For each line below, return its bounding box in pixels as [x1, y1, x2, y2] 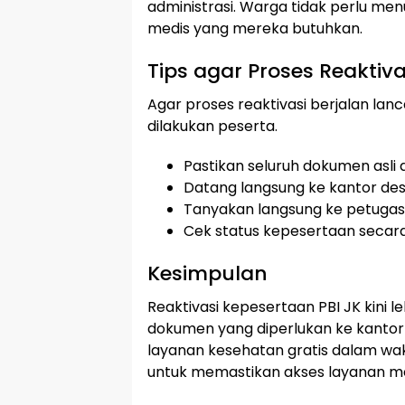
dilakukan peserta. [147, 116, 278, 137]
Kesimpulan [147, 259, 268, 287]
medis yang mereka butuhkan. [147, 18, 363, 39]
